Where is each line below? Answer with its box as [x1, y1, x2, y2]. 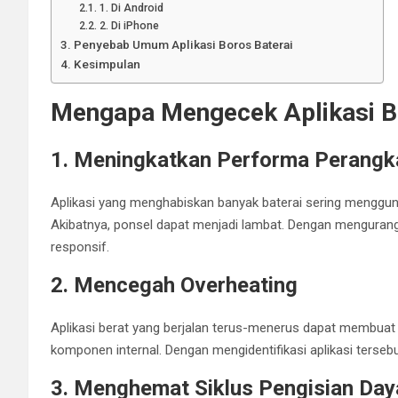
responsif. [51, 238, 109, 255]
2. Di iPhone [99, 19, 159, 32]
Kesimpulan [73, 56, 140, 71]
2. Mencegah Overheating [51, 272, 298, 298]
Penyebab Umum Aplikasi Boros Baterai [73, 36, 293, 52]
